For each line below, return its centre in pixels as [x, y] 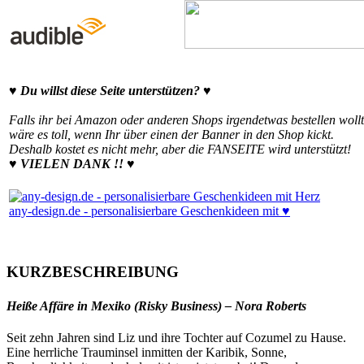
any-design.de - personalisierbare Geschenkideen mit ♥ [149, 210]
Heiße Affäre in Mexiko [70, 305]
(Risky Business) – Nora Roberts [220, 305]
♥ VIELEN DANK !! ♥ [72, 163]
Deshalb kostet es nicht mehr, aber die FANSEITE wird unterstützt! [180, 149]
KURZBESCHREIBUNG [93, 272]
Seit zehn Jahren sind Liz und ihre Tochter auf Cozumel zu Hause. [176, 337]
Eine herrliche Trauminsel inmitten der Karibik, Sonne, [147, 352]
